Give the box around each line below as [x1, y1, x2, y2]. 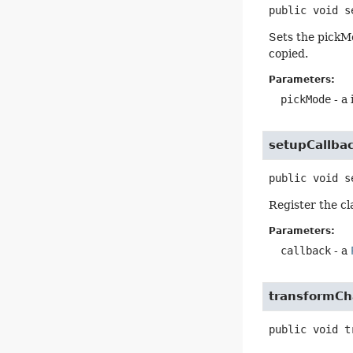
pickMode [281, 92, 332, 106]
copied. [269, 46, 309, 60]
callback [281, 244, 332, 258]
